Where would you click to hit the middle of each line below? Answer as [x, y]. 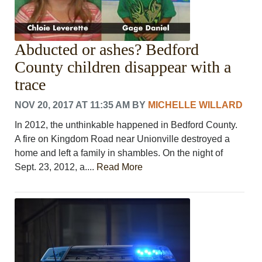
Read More [120, 167]
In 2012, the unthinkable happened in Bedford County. [126, 125]
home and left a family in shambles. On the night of [119, 153]
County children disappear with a [123, 67]
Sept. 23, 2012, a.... [56, 167]
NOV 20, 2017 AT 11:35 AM [73, 105]
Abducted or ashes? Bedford [107, 49]
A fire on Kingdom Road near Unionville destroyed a [123, 139]
